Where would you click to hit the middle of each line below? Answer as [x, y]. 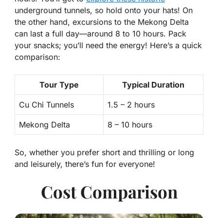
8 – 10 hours [130, 125]
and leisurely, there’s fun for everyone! [85, 164]
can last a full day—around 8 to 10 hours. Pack [100, 34]
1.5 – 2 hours [131, 105]
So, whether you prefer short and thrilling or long [104, 153]
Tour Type [59, 85]
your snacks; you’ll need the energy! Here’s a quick [108, 45]
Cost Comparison [109, 192]
